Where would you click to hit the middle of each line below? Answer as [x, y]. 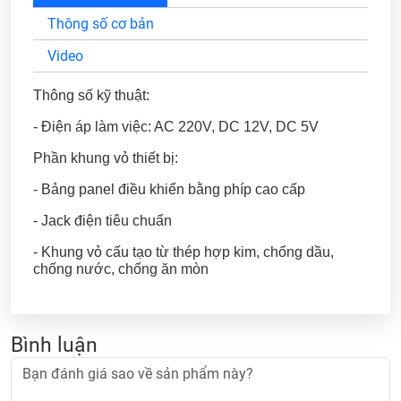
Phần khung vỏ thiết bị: [106, 158]
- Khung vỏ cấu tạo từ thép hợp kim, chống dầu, [183, 252]
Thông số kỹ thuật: [91, 95]
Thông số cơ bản [101, 23]
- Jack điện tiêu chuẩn [102, 220]
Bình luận [54, 344]
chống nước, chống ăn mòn [121, 269]
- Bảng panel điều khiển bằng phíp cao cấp [169, 189]
